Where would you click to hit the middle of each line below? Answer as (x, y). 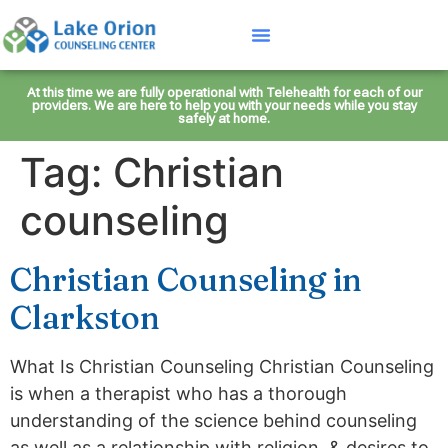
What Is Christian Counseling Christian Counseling (222, 366)
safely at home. (224, 118)
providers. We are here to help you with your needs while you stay (224, 105)
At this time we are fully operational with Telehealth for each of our (224, 92)
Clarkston (85, 317)
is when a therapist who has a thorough (178, 393)
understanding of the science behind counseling (213, 420)
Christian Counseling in (186, 279)
